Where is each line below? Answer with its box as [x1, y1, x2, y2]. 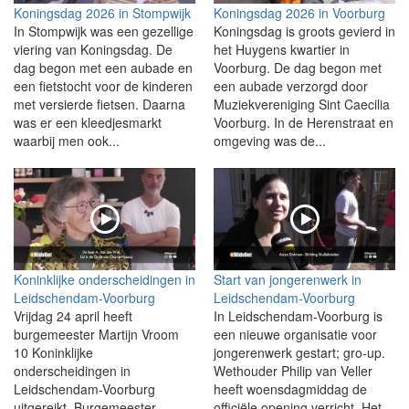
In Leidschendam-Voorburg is [214, 306, 383, 325]
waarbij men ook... [14, 131, 120, 150]
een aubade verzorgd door [214, 76, 368, 95]
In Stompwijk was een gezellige [14, 21, 194, 40]
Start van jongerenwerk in [214, 269, 362, 288]
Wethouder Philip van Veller [214, 361, 372, 380]
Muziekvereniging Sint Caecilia [214, 94, 390, 113]
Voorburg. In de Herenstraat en [214, 112, 393, 131]
